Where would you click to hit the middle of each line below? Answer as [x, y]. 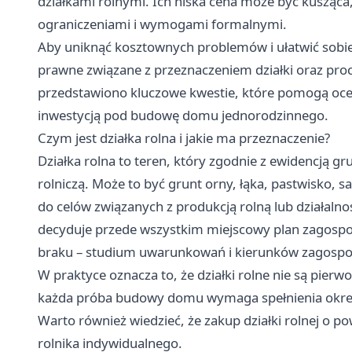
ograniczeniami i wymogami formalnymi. [162, 24]
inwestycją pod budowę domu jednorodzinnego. [183, 115]
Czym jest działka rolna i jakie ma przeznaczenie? [184, 137]
